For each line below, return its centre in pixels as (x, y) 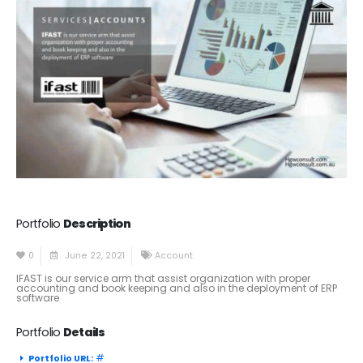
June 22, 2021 (93, 255)
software (38, 297)
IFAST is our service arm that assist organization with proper (163, 278)
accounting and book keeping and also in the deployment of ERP (177, 288)
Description (96, 223)
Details (84, 332)
